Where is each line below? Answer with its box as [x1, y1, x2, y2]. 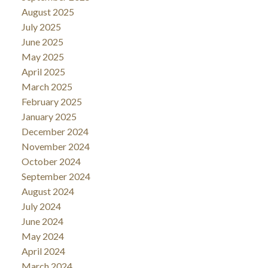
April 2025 [21, 65, 65, 77]
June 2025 [21, 35, 63, 47]
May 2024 [21, 230, 64, 242]
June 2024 [21, 215, 63, 227]
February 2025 [21, 95, 82, 107]
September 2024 [21, 170, 90, 182]
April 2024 [21, 245, 65, 257]
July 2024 [21, 200, 61, 212]
